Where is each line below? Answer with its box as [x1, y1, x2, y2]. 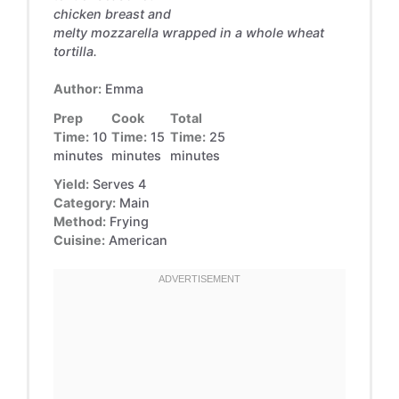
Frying [109, 214, 149, 230]
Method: [53, 214, 106, 230]
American [108, 232, 167, 248]
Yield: [53, 176, 89, 192]
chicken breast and [53, 5, 171, 21]
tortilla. [53, 43, 97, 59]
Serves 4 [92, 176, 146, 192]
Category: [53, 195, 116, 211]
